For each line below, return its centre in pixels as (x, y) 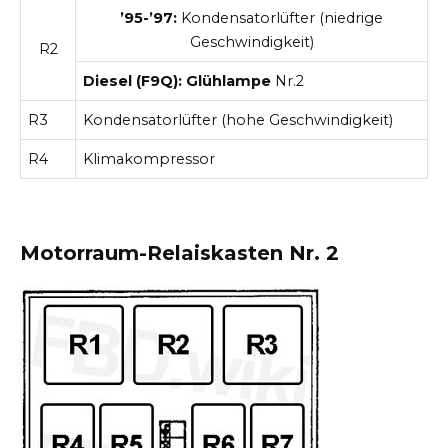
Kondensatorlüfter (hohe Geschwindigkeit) (238, 119)
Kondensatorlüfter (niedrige (280, 17)
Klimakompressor (149, 158)
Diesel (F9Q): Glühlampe (177, 80)
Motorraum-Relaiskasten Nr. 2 (179, 253)
